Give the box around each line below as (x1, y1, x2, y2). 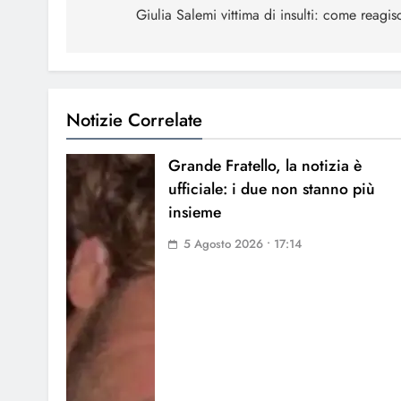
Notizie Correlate (66, 106, 202, 133)
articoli (83, 2, 152, 34)
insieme (167, 200, 221, 224)
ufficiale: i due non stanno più (167, 176, 375, 200)
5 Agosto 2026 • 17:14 (183, 235, 302, 252)
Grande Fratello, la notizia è (167, 153, 362, 177)
